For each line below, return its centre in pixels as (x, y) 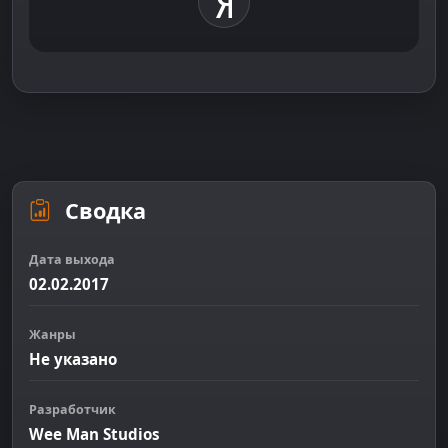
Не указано (73, 359)
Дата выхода (72, 259)
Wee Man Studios (94, 434)
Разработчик (72, 410)
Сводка (102, 210)
